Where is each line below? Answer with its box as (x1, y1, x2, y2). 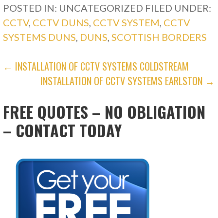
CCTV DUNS (33, 17, 90, 29)
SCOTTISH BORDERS (111, 31, 207, 43)
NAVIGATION (2, 77, 89, 103)
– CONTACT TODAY (3, 119, 122, 142)
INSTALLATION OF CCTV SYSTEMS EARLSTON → (40, 73, 215, 89)
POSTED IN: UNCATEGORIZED (3, 2, 145, 14)
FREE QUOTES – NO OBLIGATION (3, 100, 206, 124)
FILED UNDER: (145, 2, 212, 14)
